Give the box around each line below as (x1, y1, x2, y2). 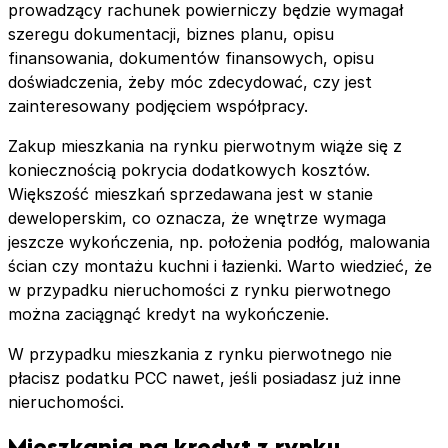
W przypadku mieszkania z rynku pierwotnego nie (8, 343, 392, 364)
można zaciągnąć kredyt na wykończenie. (8, 303, 329, 324)
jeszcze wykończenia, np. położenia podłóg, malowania (8, 231, 430, 252)
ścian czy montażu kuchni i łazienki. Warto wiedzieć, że (8, 255, 432, 276)
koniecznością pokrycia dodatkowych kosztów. (8, 159, 370, 180)
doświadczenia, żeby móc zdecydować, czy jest (8, 71, 372, 92)
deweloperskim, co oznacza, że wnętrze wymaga (8, 207, 386, 228)
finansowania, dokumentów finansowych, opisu (8, 47, 374, 68)
